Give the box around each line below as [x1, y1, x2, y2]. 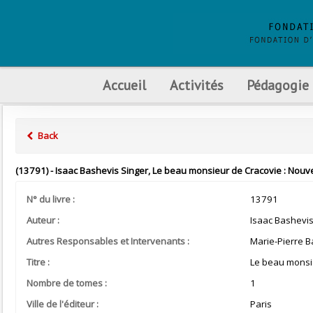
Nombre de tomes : [27, 277, 107, 289]
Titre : [27, 256, 50, 268]
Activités [170, 76, 223, 94]
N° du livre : [27, 193, 75, 205]
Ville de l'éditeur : [27, 298, 99, 310]
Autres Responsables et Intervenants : [27, 235, 189, 247]
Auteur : [27, 214, 59, 226]
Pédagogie [247, 76, 309, 94]
